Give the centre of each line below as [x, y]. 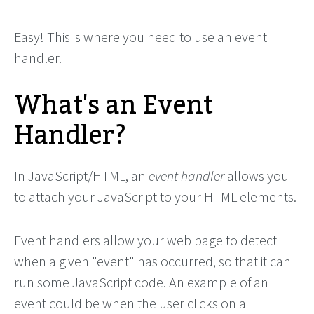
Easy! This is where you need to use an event [141, 37]
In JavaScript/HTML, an [81, 176]
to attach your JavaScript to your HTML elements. [155, 197]
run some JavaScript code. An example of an [141, 282]
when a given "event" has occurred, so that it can [152, 261]
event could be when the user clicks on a [130, 303]
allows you [257, 176]
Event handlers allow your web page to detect [145, 240]
